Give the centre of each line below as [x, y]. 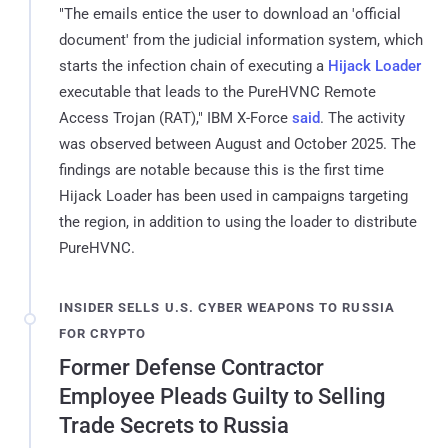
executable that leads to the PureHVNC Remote [217, 91]
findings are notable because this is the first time [221, 169]
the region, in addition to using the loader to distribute [238, 221]
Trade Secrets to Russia [174, 425]
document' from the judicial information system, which [241, 39]
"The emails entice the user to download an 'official [230, 13]
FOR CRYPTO [103, 333]
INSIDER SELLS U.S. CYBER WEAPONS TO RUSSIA [227, 307]
